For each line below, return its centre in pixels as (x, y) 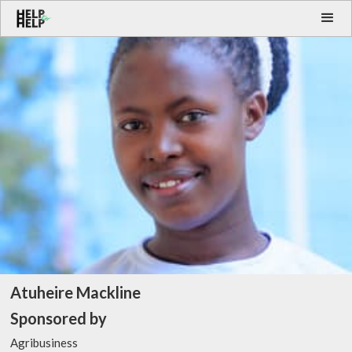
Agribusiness (44, 343)
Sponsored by (59, 318)
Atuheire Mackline (75, 292)
